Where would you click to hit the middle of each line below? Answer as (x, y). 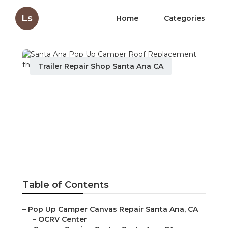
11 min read (94, 146)
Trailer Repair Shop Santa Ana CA (101, 66)
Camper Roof (72, 108)
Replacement (73, 124)
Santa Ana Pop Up (89, 92)
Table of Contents (66, 185)
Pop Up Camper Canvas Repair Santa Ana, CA (113, 209)
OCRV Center (63, 220)
